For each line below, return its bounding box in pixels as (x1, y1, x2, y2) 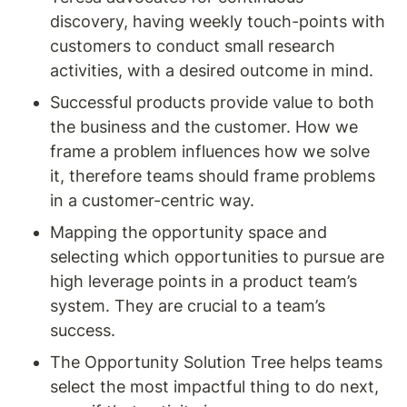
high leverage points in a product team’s (50, 272, 357, 292)
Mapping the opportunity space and (50, 223, 327, 243)
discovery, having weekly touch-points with (50, 12, 385, 32)
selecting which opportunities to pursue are (50, 247, 384, 267)
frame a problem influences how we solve (50, 142, 370, 162)
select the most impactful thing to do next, (50, 377, 379, 397)
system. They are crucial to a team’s (50, 296, 325, 316)
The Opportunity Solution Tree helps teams (50, 352, 382, 372)
